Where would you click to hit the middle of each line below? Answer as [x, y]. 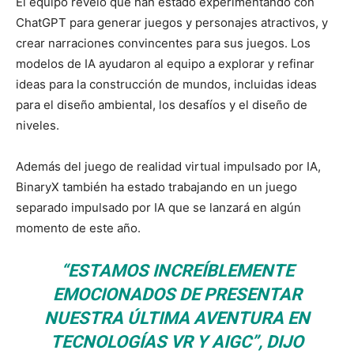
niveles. [39, 125]
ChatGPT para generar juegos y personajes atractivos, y [172, 22]
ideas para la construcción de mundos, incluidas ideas [166, 84]
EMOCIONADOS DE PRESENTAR [177, 294]
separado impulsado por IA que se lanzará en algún [158, 207]
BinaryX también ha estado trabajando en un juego [156, 186]
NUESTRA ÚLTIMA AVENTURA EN [177, 318]
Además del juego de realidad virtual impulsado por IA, [168, 166]
